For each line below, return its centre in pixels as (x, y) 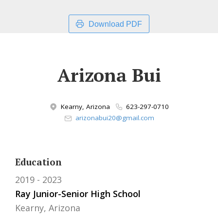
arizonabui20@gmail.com (115, 118)
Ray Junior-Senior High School (78, 193)
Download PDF (115, 24)
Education (38, 162)
